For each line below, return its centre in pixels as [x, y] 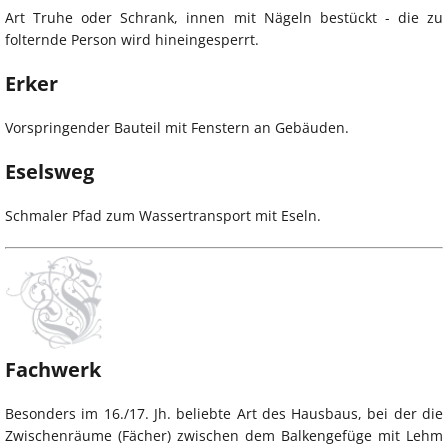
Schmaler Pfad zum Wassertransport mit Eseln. [163, 215]
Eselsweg [49, 171]
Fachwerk [53, 369]
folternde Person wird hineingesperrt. [132, 39]
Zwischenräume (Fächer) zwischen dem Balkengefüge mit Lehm [224, 435]
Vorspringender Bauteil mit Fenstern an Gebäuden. [177, 127]
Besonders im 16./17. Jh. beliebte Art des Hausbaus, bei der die [224, 413]
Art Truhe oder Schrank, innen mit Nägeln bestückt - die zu [224, 17]
